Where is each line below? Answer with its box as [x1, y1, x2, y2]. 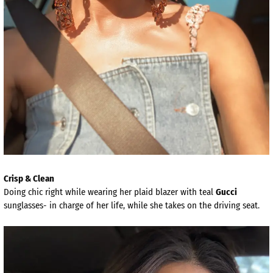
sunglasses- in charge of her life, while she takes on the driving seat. [4, 200, 260, 211]
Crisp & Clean [4, 173, 54, 185]
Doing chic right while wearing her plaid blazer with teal [4, 186, 216, 198]
